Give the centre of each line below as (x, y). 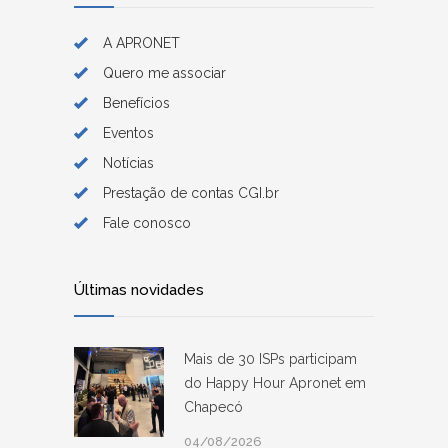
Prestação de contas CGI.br (191, 192)
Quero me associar (164, 72)
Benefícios (136, 102)
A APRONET (141, 42)
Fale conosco (147, 222)
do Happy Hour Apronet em (275, 382)
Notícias (128, 162)
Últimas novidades (139, 289)
